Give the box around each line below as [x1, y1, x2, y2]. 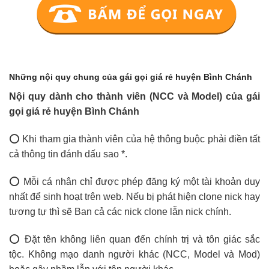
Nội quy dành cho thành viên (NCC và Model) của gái [9, 91, 260, 102]
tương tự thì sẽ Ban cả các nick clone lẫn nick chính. [9, 206, 231, 217]
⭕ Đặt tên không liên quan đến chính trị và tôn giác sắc [9, 234, 260, 244]
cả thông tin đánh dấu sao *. [9, 148, 127, 159]
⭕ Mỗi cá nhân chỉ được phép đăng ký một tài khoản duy [9, 176, 260, 187]
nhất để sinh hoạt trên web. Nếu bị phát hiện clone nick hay [9, 191, 260, 202]
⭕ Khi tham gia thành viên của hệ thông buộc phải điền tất [9, 133, 260, 144]
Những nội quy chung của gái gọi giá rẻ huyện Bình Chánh [9, 71, 252, 82]
